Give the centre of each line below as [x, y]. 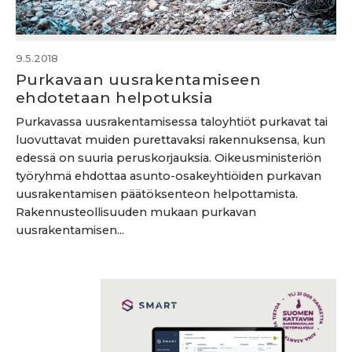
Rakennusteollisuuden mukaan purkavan [136, 212]
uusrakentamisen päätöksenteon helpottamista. [157, 194]
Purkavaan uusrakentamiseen [138, 79]
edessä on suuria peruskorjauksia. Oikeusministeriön [169, 158]
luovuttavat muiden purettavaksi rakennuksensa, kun [170, 140]
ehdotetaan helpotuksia [115, 97]
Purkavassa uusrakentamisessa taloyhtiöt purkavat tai [172, 122]
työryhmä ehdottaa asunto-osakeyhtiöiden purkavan [169, 176]
